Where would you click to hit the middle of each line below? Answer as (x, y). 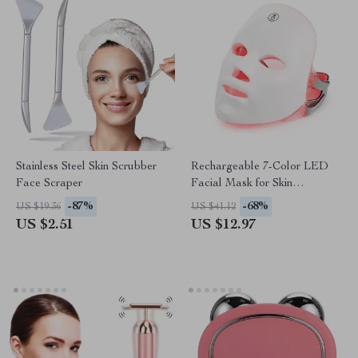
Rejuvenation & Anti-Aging (256, 201)
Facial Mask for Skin (242, 184)
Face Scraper (49, 184)
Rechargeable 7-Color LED (260, 167)
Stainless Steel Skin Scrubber (86, 167)
